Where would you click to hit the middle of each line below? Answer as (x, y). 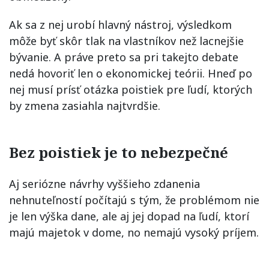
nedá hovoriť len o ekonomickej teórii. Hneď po (131, 74)
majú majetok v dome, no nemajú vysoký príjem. (134, 233)
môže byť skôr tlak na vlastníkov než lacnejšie (126, 41)
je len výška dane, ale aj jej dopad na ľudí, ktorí (129, 216)
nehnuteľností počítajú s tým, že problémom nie (134, 200)
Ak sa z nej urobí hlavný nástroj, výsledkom (120, 25)
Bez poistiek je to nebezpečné (119, 153)
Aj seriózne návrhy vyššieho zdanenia (104, 184)
